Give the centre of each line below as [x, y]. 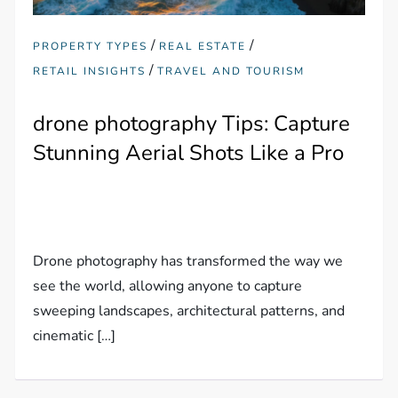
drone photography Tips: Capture [192, 123]
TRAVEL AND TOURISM [231, 71]
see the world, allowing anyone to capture [168, 286]
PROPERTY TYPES [91, 46]
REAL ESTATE [203, 46]
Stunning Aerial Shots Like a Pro [189, 152]
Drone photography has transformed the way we [188, 261]
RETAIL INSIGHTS [90, 71]
